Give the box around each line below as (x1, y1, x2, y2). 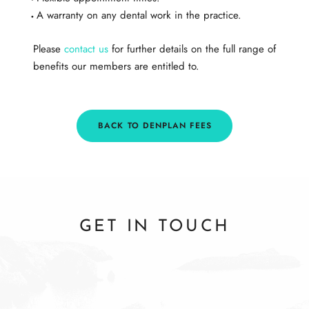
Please (32, 41, 64, 57)
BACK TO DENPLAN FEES (98, 119, 212, 132)
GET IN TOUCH (79, 218, 230, 235)
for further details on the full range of (108, 41, 276, 57)
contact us (63, 41, 108, 57)
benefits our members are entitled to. (32, 59, 199, 74)
